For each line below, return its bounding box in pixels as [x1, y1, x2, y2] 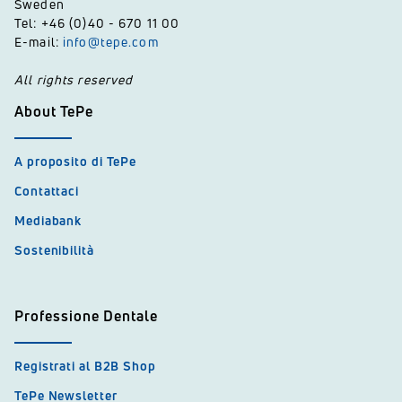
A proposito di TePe [14, 153, 137, 170]
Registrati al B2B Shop [14, 357, 156, 374]
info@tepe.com [63, 33, 159, 50]
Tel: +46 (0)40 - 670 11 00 [14, 14, 180, 31]
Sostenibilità [14, 241, 94, 258]
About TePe [14, 101, 93, 121]
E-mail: [14, 33, 64, 50]
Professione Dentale [14, 306, 158, 326]
